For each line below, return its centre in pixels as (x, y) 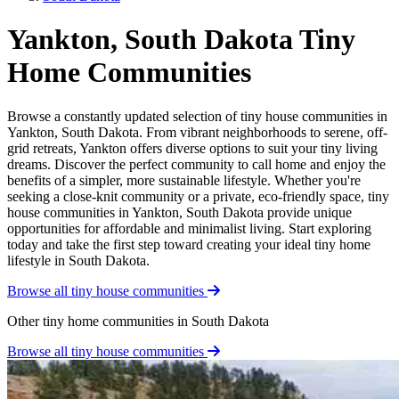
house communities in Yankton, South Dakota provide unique (179, 212)
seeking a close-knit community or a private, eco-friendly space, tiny (198, 196)
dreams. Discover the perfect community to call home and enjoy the (196, 164)
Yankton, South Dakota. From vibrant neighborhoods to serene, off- (197, 132)
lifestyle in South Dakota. (78, 260)
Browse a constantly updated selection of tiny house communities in (197, 116)
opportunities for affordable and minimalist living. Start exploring (189, 228)
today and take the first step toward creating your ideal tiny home (189, 244)
